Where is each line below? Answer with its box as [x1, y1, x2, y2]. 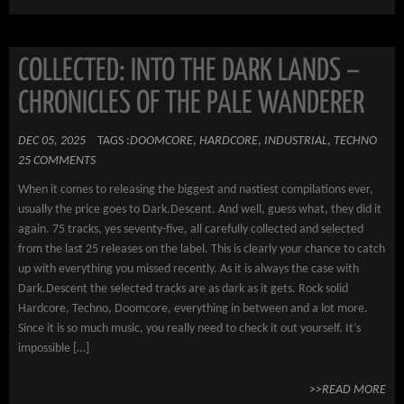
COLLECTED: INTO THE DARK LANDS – [18, 57, 360, 87]
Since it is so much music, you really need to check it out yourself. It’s [18, 322, 361, 335]
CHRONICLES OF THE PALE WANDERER [18, 89, 364, 119]
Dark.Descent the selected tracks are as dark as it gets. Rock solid [18, 282, 348, 296]
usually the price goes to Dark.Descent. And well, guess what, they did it [18, 203, 381, 216]
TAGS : [97, 134, 130, 148]
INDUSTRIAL [264, 134, 327, 148]
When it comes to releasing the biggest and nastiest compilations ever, [18, 183, 373, 197]
